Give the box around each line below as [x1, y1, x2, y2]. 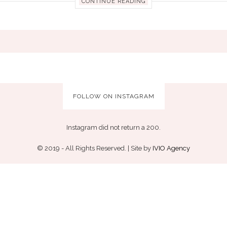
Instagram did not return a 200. [66, 123, 161, 131]
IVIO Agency [153, 144, 190, 152]
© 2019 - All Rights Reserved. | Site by [37, 144, 153, 152]
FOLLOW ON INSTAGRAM [72, 92, 155, 100]
